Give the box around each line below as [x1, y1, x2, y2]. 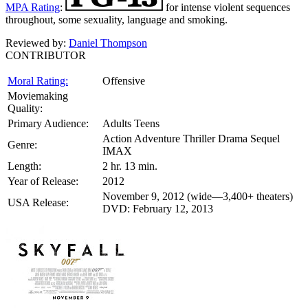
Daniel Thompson [69, 36, 147, 49]
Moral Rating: [8, 74, 68, 87]
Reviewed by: [5, 36, 66, 49]
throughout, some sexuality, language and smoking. [5, 13, 228, 25]
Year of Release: [8, 175, 78, 187]
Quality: [8, 102, 43, 114]
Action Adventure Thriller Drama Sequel [102, 132, 280, 144]
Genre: [8, 138, 37, 151]
